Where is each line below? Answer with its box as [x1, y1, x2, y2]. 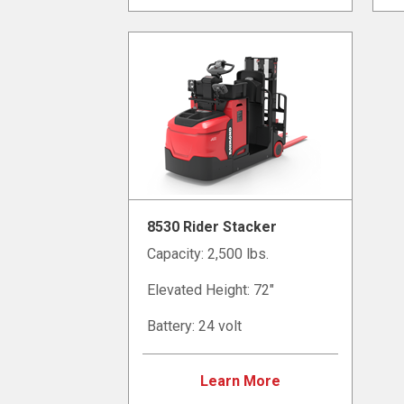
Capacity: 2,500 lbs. [147, 244, 270, 262]
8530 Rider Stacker [147, 217, 278, 235]
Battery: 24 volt [147, 317, 243, 335]
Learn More [200, 372, 281, 390]
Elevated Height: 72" [147, 280, 275, 298]
